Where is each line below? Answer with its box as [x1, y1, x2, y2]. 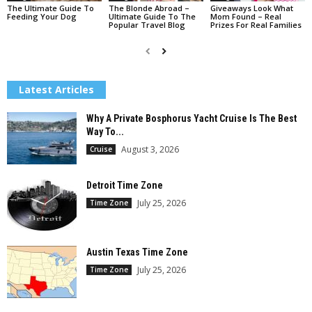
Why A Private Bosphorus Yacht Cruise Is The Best [86, 112, 297, 124]
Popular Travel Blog [108, 19, 185, 30]
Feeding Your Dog [7, 10, 77, 22]
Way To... [86, 125, 124, 137]
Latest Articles [19, 82, 94, 96]
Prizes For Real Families [210, 19, 302, 30]
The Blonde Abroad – [108, 2, 189, 13]
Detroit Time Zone [86, 179, 163, 191]
